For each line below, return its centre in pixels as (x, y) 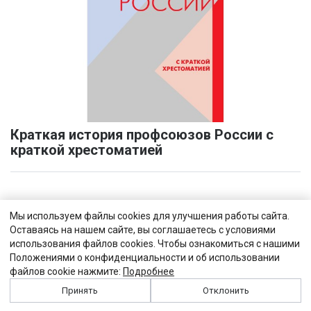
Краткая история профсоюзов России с (142, 134)
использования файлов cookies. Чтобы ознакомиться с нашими (155, 244)
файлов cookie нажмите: (66, 271)
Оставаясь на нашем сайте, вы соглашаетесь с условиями (143, 230)
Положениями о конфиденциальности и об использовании (145, 258)
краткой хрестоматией (86, 150)
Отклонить (226, 291)
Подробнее (149, 271)
